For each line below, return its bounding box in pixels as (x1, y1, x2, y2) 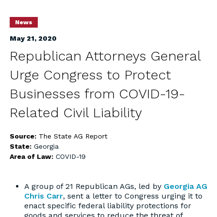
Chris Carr (24, 191, 63, 201)
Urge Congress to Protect (10, 67, 171, 83)
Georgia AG (164, 182, 207, 191)
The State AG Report (39, 132, 108, 140)
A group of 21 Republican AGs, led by (24, 182, 164, 191)
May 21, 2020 (10, 34, 57, 42)
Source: (10, 132, 38, 140)
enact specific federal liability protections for (24, 201, 191, 210)
